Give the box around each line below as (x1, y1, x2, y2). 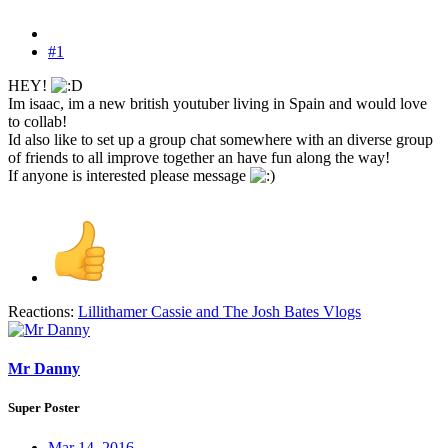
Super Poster (8, 400, 80, 416)
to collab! (8, 113, 67, 131)
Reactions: (8, 303, 74, 321)
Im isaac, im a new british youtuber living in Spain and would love (8, 95, 427, 113)
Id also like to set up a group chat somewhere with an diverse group (8, 131, 433, 149)
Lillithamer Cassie (78, 303, 192, 321)
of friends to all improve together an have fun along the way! (8, 149, 390, 167)
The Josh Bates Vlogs (223, 303, 361, 321)
